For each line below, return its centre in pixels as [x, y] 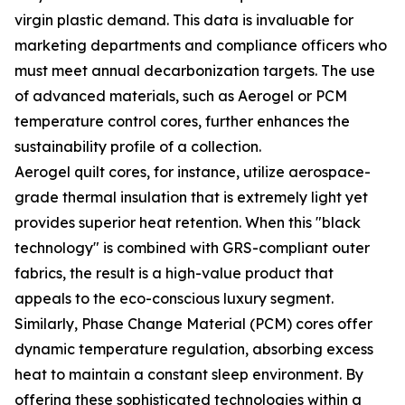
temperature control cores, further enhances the [182, 121]
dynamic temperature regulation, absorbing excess [194, 349]
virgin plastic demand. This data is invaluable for [184, 20]
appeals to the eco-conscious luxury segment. [174, 298]
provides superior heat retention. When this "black [188, 222]
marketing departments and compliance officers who [201, 45]
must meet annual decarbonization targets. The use [195, 71]
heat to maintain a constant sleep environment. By [189, 374]
